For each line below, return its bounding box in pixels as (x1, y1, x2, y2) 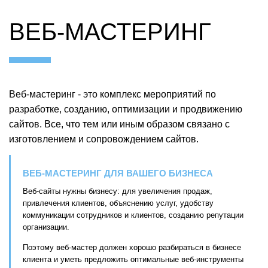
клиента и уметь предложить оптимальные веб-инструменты (22, 254, 243, 264)
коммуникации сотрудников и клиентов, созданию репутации (22, 210, 243, 220)
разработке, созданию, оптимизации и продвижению (9, 103, 242, 114)
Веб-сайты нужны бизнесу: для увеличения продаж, (22, 186, 212, 196)
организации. (22, 222, 69, 232)
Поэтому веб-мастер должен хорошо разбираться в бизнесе (22, 242, 241, 252)
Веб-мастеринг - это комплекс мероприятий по (9, 89, 216, 99)
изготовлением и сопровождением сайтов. (9, 133, 199, 144)
